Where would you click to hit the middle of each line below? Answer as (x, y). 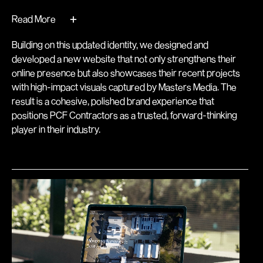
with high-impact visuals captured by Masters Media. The (124, 87)
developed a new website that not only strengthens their (124, 58)
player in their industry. (56, 129)
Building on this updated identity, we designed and (110, 44)
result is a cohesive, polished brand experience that (113, 101)
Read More (34, 18)
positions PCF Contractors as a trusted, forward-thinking (124, 115)
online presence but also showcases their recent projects (126, 73)
